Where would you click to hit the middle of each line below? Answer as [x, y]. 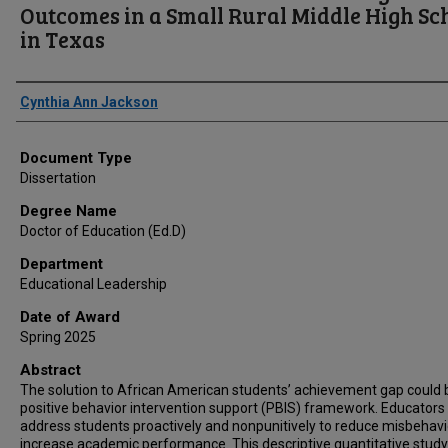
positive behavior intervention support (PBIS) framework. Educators [232, 408]
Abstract [50, 370]
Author [41, 97]
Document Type [76, 158]
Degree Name [68, 211]
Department [61, 264]
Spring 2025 [58, 337]
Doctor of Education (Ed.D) [103, 231]
